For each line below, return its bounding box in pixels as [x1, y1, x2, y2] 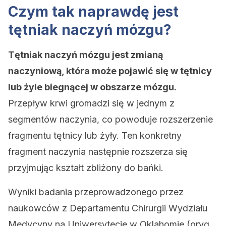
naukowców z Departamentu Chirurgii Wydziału [8, 203, 207, 213]
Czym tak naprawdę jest [8, 3, 179, 20]
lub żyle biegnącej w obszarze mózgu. [8, 82, 177, 92]
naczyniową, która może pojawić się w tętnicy [8, 66, 212, 76]
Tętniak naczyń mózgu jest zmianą [8, 49, 163, 60]
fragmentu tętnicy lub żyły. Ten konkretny [8, 130, 182, 141]
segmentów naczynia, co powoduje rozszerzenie [8, 114, 213, 125]
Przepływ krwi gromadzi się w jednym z [8, 98, 175, 108]
